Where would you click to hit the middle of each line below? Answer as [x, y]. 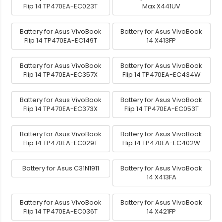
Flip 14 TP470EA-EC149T [60, 40]
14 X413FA [161, 177]
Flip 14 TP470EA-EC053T [161, 109]
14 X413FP [162, 40]
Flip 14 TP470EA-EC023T [61, 6]
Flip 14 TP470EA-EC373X [61, 109]
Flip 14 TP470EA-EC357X [61, 74]
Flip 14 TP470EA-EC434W [161, 74]
